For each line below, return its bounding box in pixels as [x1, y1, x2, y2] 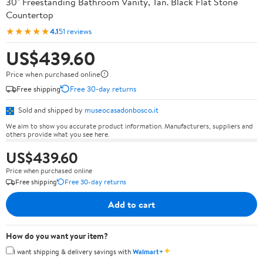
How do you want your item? [6, 230, 108, 242]
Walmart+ [133, 246, 163, 257]
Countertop [6, 8, 53, 21]
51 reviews [59, 25, 92, 36]
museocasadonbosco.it [85, 104, 159, 115]
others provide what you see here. [6, 129, 109, 139]
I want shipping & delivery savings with [14, 246, 133, 257]
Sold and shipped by [16, 104, 85, 115]
